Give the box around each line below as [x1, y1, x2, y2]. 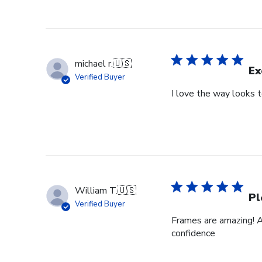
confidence [171, 227, 215, 240]
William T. [75, 184, 118, 198]
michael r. [75, 57, 113, 71]
